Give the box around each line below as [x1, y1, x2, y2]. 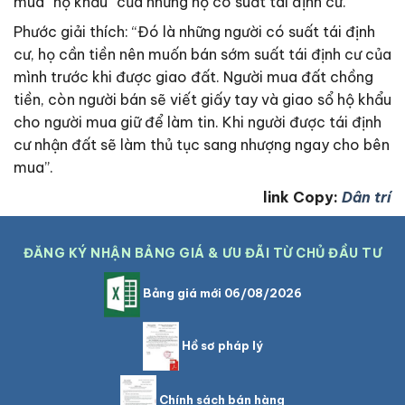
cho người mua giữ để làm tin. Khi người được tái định [14, 112, 381, 131]
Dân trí [342, 187, 391, 206]
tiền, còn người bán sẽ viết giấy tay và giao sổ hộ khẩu [14, 89, 391, 108]
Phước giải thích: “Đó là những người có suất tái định [14, 22, 375, 41]
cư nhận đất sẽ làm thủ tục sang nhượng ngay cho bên [14, 135, 390, 154]
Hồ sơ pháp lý [178, 337, 263, 353]
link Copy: [263, 187, 338, 206]
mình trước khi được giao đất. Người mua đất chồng [14, 67, 373, 86]
